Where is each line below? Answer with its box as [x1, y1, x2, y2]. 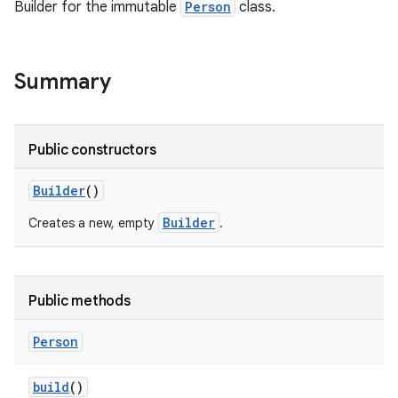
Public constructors [28, 141, 156, 159]
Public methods [28, 292, 131, 310]
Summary [14, 68, 111, 95]
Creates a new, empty [28, 215, 158, 231]
